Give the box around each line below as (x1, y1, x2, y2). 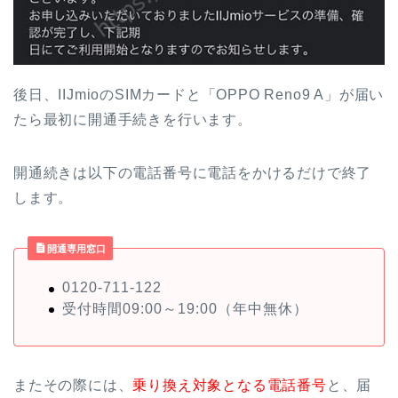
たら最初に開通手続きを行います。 (13, 111, 252, 127)
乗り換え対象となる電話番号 (132, 378, 327, 394)
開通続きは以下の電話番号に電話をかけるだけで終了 (13, 164, 372, 180)
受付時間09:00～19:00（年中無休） (62, 301, 308, 317)
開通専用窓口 (44, 243, 106, 254)
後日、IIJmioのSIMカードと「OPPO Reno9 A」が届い (13, 86, 385, 102)
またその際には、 (13, 378, 133, 394)
